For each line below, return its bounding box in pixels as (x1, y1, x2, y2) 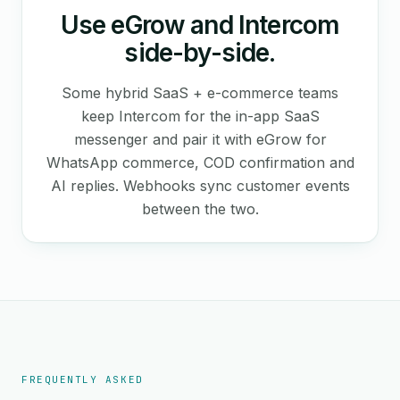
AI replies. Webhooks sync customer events (50, 177, 350, 195)
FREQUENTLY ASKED (21, 373, 144, 386)
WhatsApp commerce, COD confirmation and (46, 154, 354, 171)
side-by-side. (124, 37, 276, 68)
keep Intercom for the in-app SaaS (80, 107, 320, 125)
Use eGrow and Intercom (60, 10, 340, 40)
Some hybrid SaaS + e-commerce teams (62, 84, 338, 102)
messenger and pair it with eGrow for (73, 130, 327, 148)
